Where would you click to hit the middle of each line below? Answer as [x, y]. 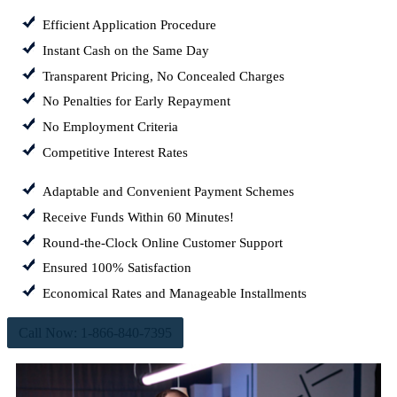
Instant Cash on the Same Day [126, 50]
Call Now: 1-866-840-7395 [95, 333]
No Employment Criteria [110, 127]
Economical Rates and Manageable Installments [175, 294]
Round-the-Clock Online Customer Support [163, 242]
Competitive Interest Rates [115, 153]
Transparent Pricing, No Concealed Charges [163, 76]
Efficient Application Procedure [129, 24]
